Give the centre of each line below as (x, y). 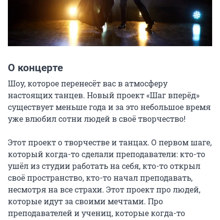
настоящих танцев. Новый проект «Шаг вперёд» (104, 95)
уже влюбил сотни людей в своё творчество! (97, 118)
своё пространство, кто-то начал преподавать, (100, 177)
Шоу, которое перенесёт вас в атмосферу (88, 83)
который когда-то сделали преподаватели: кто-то (107, 154)
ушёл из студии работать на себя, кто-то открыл (104, 165)
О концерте (35, 68)
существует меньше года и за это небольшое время (109, 107)
